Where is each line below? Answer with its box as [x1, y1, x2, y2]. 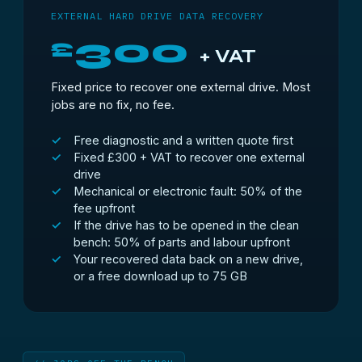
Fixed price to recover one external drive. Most [51, 80, 310, 94]
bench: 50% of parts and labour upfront [74, 235, 290, 249]
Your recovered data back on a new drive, [74, 252, 303, 266]
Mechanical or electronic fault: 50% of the [74, 184, 302, 198]
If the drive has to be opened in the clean [74, 218, 299, 232]
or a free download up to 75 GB [74, 269, 247, 283]
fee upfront [74, 201, 135, 215]
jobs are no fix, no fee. [51, 98, 175, 112]
